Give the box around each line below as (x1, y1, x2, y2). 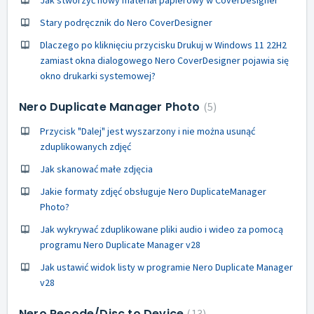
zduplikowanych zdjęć (40, 139, 131, 153)
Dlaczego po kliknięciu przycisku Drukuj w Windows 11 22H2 (40, 38, 287, 51)
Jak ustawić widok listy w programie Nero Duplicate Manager (40, 260, 293, 273)
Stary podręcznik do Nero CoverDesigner (40, 15, 212, 29)
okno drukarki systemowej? (40, 69, 156, 82)
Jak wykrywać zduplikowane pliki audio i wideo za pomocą (40, 222, 283, 235)
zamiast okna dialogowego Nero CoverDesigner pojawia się (40, 53, 289, 67)
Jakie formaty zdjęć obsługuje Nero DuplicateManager (40, 184, 266, 198)
